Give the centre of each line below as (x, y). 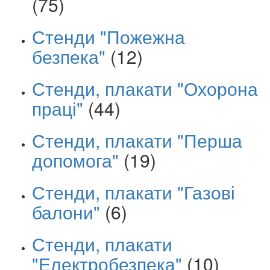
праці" (58, 108)
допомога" (75, 160)
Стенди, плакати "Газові (133, 192)
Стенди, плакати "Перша (137, 140)
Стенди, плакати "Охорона (145, 89)
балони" (66, 212)
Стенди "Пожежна (108, 37)
